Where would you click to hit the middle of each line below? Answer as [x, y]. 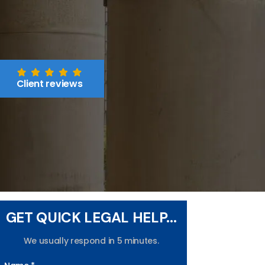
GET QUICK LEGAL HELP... [91, 217]
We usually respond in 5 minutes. [91, 241]
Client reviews [49, 83]
